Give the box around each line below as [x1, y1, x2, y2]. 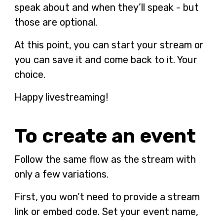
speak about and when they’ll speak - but [14, 1, 199, 13]
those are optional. [14, 16, 97, 28]
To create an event [14, 124, 196, 147]
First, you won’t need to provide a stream [14, 190, 200, 203]
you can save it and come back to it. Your [14, 53, 197, 66]
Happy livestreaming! [14, 91, 108, 103]
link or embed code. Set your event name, [14, 205, 198, 218]
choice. [14, 68, 45, 80]
